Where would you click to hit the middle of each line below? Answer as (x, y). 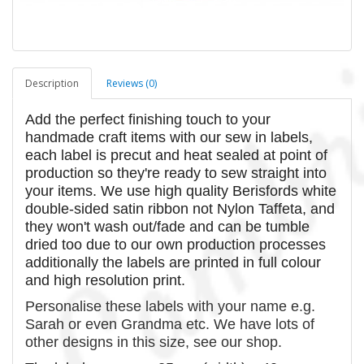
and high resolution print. (107, 280)
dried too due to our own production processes (175, 244)
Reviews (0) (132, 83)
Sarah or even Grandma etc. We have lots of (170, 324)
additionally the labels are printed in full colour (173, 262)
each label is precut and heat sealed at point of (176, 155)
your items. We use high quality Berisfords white (181, 191)
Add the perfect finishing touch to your (148, 119)
